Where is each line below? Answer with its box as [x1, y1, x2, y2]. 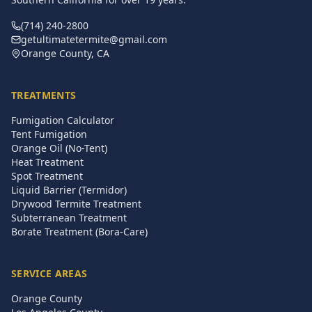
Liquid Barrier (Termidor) [11, 183, 127, 196]
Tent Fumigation [11, 127, 87, 141]
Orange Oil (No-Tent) [11, 141, 107, 155]
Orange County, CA [21, 47, 109, 60]
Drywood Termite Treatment [11, 197, 141, 210]
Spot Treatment [11, 169, 83, 182]
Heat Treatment [11, 155, 84, 169]
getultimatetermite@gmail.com [21, 33, 167, 46]
